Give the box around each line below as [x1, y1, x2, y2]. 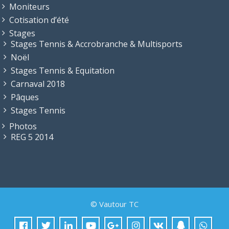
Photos [9, 120, 37, 132]
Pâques [11, 91, 39, 103]
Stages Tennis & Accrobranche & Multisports [11, 38, 182, 50]
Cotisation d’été [9, 14, 69, 26]
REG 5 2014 [11, 131, 53, 143]
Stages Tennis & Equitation [11, 64, 114, 76]
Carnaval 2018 [11, 78, 65, 89]
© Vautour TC [90, 198, 139, 209]
